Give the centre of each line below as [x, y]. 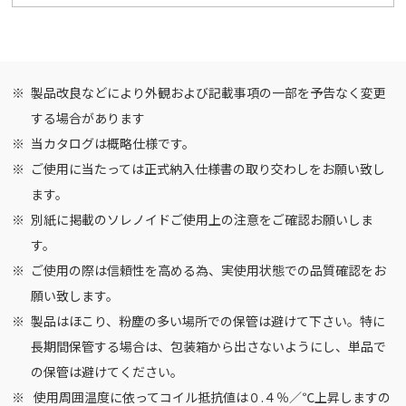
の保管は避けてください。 [107, 371]
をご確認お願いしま [317, 219]
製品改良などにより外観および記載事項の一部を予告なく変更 [209, 92]
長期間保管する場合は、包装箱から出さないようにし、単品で [209, 346]
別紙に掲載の [69, 219]
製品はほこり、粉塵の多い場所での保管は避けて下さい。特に [208, 320]
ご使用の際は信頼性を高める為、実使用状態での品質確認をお [209, 270]
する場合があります [88, 117]
